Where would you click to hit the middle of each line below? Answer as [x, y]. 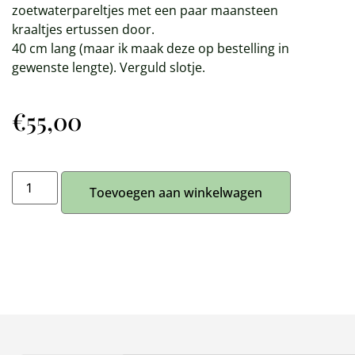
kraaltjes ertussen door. [83, 29]
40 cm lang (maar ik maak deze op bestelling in [151, 48]
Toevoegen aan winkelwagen [176, 192]
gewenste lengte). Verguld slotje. [109, 67]
